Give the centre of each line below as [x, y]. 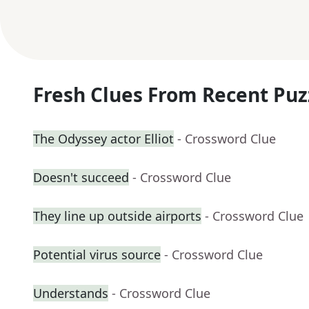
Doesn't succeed [81, 178]
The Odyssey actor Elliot [103, 139]
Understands [71, 293]
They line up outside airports [117, 216]
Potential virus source [97, 255]
